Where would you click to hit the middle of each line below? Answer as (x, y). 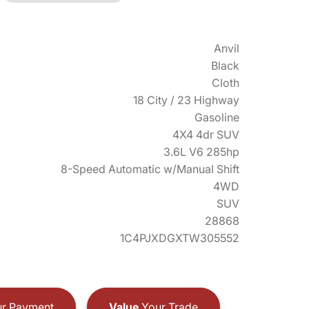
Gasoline (217, 117)
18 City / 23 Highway (186, 100)
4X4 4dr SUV (206, 134)
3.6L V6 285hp (201, 152)
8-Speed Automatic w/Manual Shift (150, 169)
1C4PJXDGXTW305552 (180, 238)
